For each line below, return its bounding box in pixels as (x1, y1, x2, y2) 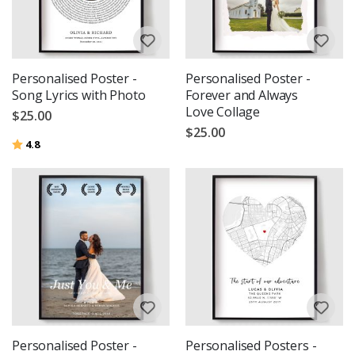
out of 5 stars (40, 136, 103, 151)
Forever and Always (185, 86, 299, 104)
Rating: (12, 136, 47, 151)
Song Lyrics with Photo (12, 86, 146, 104)
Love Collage (185, 102, 261, 120)
